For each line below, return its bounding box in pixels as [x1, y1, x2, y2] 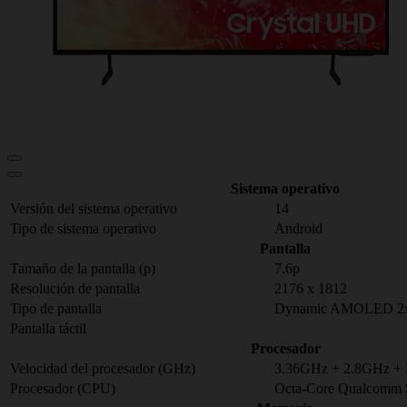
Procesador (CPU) [10, 381, 115, 396]
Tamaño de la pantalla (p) [10, 261, 155, 276]
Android [274, 221, 323, 236]
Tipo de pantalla [10, 301, 102, 316]
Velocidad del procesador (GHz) [10, 361, 195, 376]
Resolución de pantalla [10, 281, 140, 296]
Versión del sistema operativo [10, 201, 177, 216]
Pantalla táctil [10, 321, 86, 336]
